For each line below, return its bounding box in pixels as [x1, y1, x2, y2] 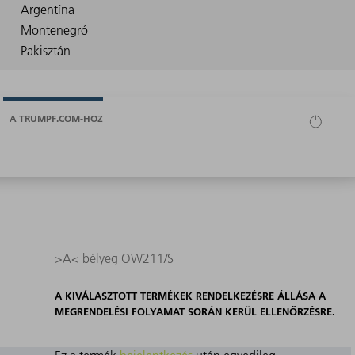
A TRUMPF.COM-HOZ [10, 112, 103, 124]
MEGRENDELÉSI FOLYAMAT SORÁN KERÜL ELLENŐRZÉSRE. [54, 305, 335, 319]
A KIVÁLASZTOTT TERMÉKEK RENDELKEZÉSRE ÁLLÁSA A [54, 289, 326, 303]
